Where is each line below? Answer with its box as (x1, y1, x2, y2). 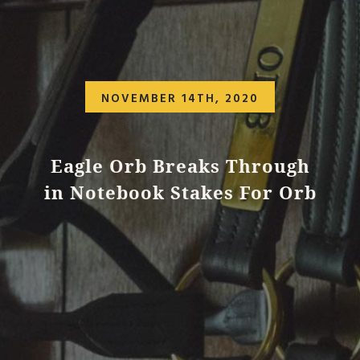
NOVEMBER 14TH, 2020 (101, 88, 259, 108)
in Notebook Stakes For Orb (43, 179, 317, 205)
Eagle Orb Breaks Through (50, 153, 310, 178)
